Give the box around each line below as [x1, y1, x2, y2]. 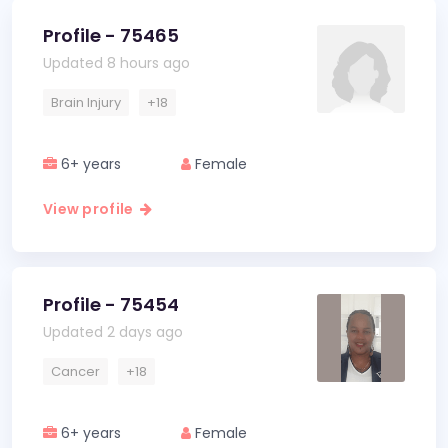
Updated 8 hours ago [43, 53, 190, 73]
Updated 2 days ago [43, 322, 183, 342]
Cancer [51, 362, 100, 381]
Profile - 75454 [43, 292, 179, 317]
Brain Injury [51, 93, 121, 112]
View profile [43, 199, 140, 219]
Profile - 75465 [43, 23, 179, 48]
